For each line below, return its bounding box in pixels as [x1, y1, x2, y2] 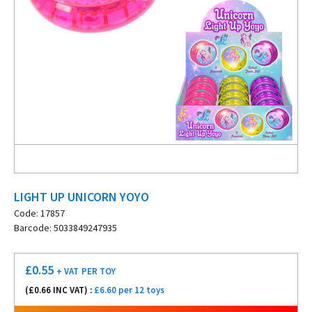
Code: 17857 [14, 207, 65, 219]
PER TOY [81, 265, 116, 277]
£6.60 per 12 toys [94, 284, 164, 296]
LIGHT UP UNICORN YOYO [14, 189, 149, 205]
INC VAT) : [51, 284, 94, 296]
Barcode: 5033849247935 [14, 221, 117, 234]
